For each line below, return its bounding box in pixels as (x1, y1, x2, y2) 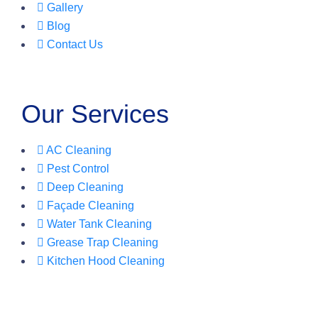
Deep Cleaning (47, 181, 124, 193)
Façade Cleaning (47, 199, 134, 212)
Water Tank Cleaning (47, 218, 152, 230)
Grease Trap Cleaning (47, 236, 158, 248)
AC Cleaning (46, 144, 111, 156)
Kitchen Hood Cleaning (47, 255, 165, 267)
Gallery (47, 1, 83, 13)
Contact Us (47, 38, 103, 50)
